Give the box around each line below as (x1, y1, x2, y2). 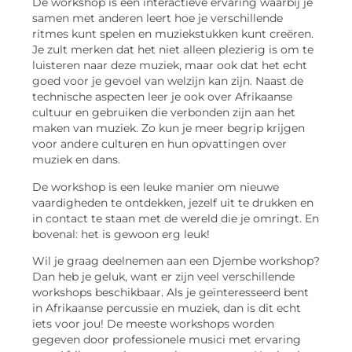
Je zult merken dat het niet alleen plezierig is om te (32, 43, 313, 57)
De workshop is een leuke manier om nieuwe (32, 180, 279, 193)
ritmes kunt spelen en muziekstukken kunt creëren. (32, 27, 313, 41)
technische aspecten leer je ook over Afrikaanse (32, 90, 292, 104)
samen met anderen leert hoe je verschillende (32, 12, 283, 25)
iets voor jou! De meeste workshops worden (32, 317, 274, 330)
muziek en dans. (32, 153, 120, 167)
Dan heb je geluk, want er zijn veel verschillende (32, 269, 295, 283)
